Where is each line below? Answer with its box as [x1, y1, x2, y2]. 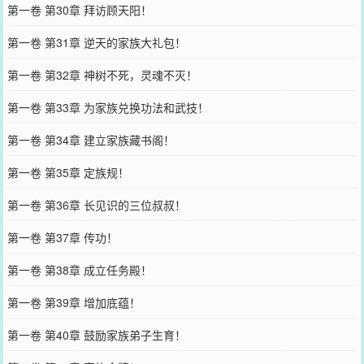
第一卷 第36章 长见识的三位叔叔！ [6, 196, 186, 213]
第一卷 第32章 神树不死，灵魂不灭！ [6, 66, 197, 83]
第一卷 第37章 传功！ [6, 228, 118, 245]
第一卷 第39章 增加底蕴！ [6, 293, 141, 310]
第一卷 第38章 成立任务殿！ [6, 261, 152, 278]
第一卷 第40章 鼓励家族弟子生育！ [6, 326, 186, 343]
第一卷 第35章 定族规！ [6, 163, 129, 180]
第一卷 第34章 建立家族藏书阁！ [6, 131, 175, 148]
